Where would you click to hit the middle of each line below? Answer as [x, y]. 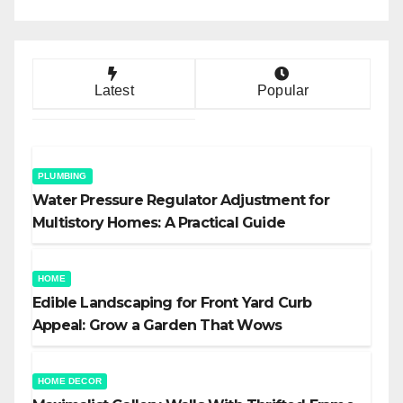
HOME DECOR [70, 381]
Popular [283, 91]
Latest [114, 91]
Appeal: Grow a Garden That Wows [157, 326]
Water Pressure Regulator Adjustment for [181, 201]
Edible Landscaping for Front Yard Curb [172, 303]
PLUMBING [63, 176]
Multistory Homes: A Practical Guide [159, 223]
